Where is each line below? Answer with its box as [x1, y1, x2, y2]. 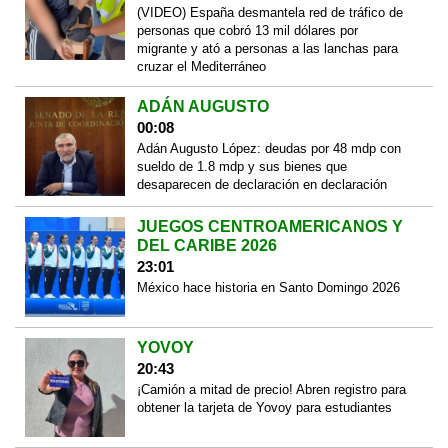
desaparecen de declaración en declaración [136, 176, 387, 192]
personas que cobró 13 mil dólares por [136, 22, 358, 38]
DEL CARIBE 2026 [136, 237, 277, 255]
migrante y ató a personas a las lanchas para [136, 40, 398, 56]
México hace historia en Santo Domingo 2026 [136, 280, 400, 296]
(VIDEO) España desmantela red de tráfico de [136, 4, 403, 20]
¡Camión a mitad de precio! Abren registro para [136, 381, 406, 397]
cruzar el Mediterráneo [136, 58, 266, 74]
